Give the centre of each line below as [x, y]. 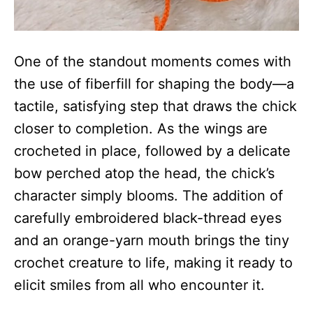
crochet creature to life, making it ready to [153, 262]
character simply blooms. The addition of [148, 195]
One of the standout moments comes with [153, 61]
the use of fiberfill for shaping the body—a [154, 83]
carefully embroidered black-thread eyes [148, 218]
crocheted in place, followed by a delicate [152, 151]
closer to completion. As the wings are [141, 128]
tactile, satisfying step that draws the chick [155, 106]
